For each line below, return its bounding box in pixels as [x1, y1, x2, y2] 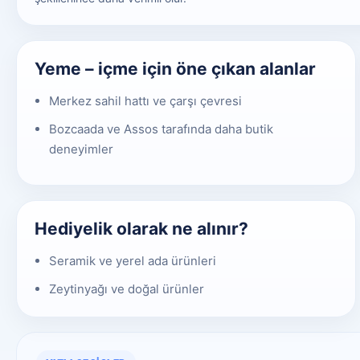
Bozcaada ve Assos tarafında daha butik [49, 121, 273, 137]
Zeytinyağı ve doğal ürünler [49, 280, 204, 297]
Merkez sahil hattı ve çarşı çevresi [49, 92, 242, 108]
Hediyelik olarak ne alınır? [35, 218, 248, 239]
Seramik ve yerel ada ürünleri [49, 252, 216, 268]
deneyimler [49, 141, 113, 157]
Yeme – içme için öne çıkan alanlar [35, 58, 316, 79]
